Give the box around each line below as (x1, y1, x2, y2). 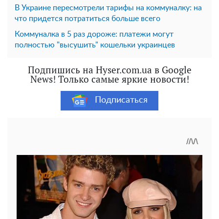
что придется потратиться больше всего (15, 14, 160, 22)
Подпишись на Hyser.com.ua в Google (27, 63, 192, 76)
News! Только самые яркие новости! (30, 72, 189, 85)
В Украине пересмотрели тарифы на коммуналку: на (15, 3, 202, 12)
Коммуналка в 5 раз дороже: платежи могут (15, 30, 174, 38)
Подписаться (94, 96, 148, 105)
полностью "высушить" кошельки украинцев (15, 41, 175, 49)
